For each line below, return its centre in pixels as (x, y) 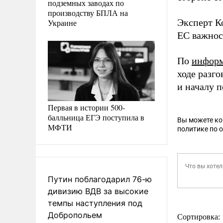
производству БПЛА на (88, 12)
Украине (62, 22)
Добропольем (75, 215)
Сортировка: (200, 217)
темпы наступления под (95, 203)
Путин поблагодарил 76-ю (100, 179)
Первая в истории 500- (86, 107)
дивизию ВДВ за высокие (98, 191)
